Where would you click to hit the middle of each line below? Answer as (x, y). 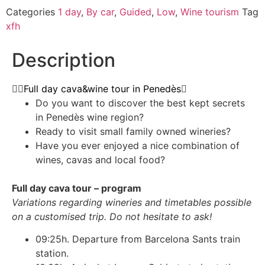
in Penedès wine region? (90, 117)
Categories (30, 12)
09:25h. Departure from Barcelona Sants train (138, 239)
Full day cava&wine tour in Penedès (102, 88)
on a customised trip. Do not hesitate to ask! (112, 216)
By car (100, 12)
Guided (135, 12)
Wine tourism (210, 12)
